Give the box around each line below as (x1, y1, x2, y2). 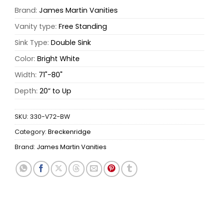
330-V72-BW (30, 112, 70, 121)
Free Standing (59, 22, 107, 32)
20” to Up (40, 86, 71, 96)
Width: (15, 70, 39, 80)
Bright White (37, 54, 80, 64)
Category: (15, 128, 48, 136)
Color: (15, 54, 37, 64)
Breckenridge (48, 128, 91, 136)
